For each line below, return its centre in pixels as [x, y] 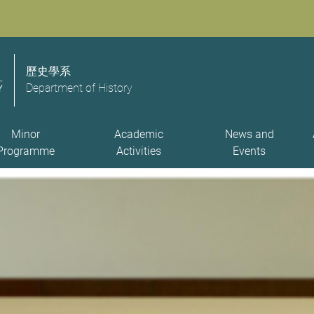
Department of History [79, 88]
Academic [138, 134]
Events [250, 151]
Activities [138, 151]
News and [249, 134]
